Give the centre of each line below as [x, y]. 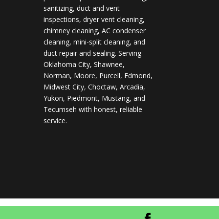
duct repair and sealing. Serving [93, 53]
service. [55, 121]
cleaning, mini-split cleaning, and [95, 42]
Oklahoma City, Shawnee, [84, 65]
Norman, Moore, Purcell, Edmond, [98, 76]
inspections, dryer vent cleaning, [94, 20]
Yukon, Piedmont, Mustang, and [95, 98]
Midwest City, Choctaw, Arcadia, [95, 87]
